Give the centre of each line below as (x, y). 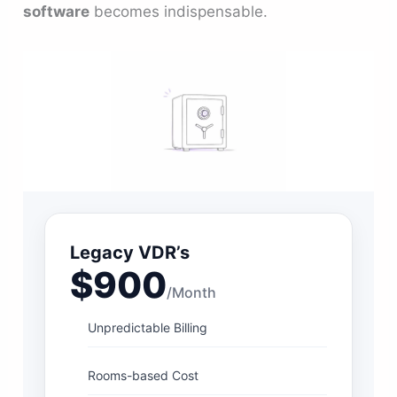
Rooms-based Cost (144, 376)
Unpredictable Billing (148, 328)
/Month (192, 293)
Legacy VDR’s (130, 253)
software (57, 11)
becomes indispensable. (179, 11)
